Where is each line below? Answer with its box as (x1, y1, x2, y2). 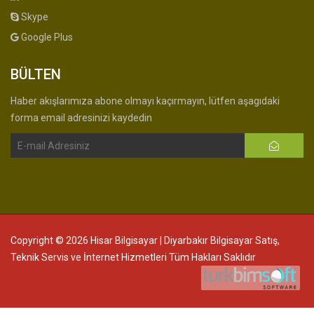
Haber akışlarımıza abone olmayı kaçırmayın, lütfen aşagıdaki (11, 95, 280, 107)
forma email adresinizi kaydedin (11, 112, 152, 124)
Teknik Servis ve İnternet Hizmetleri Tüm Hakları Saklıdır (11, 252, 256, 264)
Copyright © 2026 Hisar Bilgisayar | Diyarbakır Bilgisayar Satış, (11, 235, 280, 247)
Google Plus (19, 32, 73, 43)
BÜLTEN (11, 66, 61, 83)
